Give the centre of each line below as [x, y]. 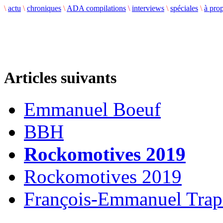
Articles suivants [60, 78]
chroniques [44, 8]
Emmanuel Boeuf [92, 110]
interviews [148, 8]
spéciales [184, 8]
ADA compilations [96, 8]
